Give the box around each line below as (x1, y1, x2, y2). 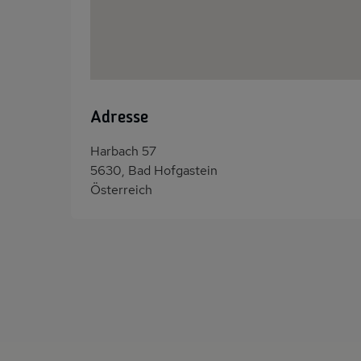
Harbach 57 (90, 142, 156, 160)
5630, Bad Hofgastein (90, 161, 218, 179)
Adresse (90, 108, 148, 127)
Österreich (90, 180, 152, 198)
